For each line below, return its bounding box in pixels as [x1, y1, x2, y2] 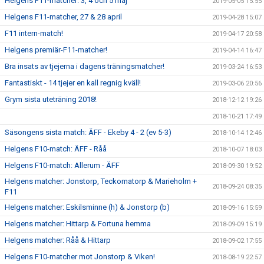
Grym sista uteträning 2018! [5, 95, 97, 104]
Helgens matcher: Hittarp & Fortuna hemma [5, 219, 151, 228]
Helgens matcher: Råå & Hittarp [5, 236, 111, 245]
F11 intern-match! [5, 29, 63, 38]
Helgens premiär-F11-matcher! [5, 45, 107, 54]
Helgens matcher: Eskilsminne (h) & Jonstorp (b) [5, 203, 170, 212]
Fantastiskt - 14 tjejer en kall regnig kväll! [5, 78, 141, 87]
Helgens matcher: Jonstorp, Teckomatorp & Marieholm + [5, 177, 197, 186]
